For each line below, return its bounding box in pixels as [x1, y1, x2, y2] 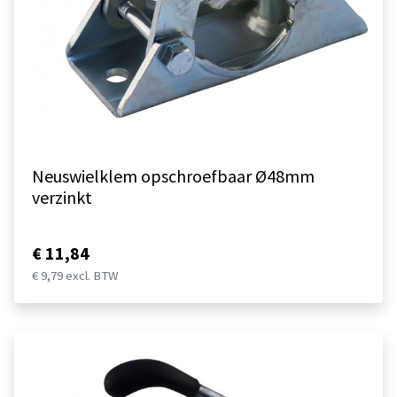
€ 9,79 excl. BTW [32, 267, 119, 284]
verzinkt [32, 185, 92, 208]
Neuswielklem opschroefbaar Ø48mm [32, 164, 315, 187]
